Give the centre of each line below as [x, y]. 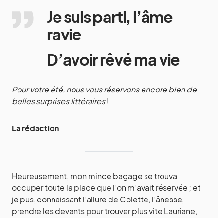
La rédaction [35, 128]
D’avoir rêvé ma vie [114, 60]
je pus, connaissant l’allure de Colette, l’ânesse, [98, 200]
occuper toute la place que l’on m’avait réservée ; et [106, 188]
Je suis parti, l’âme [110, 17]
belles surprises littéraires [58, 101]
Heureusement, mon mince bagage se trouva [94, 176]
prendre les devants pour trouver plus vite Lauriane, [104, 211]
